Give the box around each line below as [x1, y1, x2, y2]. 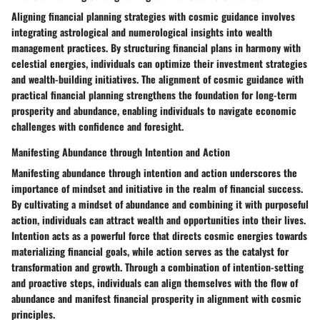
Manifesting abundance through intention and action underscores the [11, 164, 297, 180]
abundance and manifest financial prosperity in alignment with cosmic [11, 290, 301, 306]
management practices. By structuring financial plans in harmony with [11, 39, 301, 55]
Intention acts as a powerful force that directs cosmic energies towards [11, 227, 307, 243]
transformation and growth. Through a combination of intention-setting [11, 259, 304, 274]
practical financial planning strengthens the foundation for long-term [11, 86, 297, 102]
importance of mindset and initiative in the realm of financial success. [11, 180, 303, 196]
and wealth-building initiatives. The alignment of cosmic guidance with [11, 71, 304, 86]
